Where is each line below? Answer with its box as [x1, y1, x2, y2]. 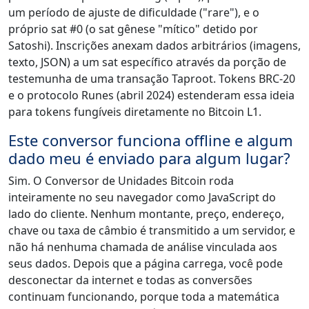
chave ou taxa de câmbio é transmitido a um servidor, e [8, 222, 295, 238]
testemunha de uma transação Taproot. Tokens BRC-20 [8, 70, 295, 86]
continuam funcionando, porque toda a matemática [8, 288, 279, 304]
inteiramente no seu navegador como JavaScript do [8, 189, 276, 205]
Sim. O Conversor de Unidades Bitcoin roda [8, 172, 234, 188]
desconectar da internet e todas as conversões [8, 272, 252, 288]
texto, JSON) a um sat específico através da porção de [8, 54, 286, 70]
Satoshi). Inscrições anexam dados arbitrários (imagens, [8, 37, 301, 53]
